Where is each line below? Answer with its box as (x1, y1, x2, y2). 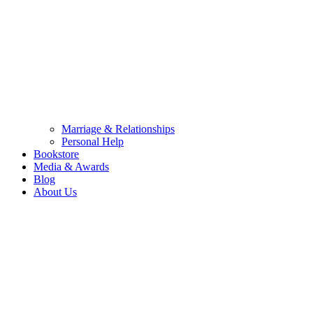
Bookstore (34, 148, 79, 161)
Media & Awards (34, 161, 109, 173)
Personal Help (61, 136, 124, 148)
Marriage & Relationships (61, 123, 175, 136)
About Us (34, 186, 77, 198)
